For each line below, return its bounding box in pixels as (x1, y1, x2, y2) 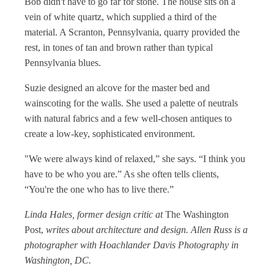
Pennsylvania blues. (24, 57, 101, 68)
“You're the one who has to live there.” (24, 184, 174, 194)
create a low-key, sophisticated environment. (24, 128, 195, 139)
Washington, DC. (24, 255, 91, 265)
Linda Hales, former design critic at (24, 209, 165, 220)
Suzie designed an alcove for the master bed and (24, 83, 210, 93)
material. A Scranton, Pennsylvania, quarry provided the (24, 27, 240, 37)
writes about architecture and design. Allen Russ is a (43, 224, 248, 235)
